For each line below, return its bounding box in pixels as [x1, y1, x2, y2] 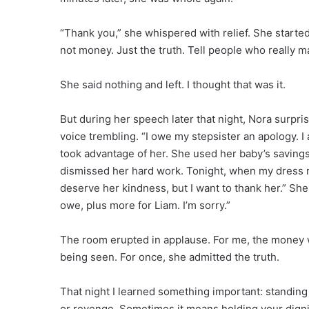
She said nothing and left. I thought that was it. [60, 77, 286, 91]
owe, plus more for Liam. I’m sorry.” [60, 198, 230, 212]
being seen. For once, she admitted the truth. [60, 250, 279, 263]
